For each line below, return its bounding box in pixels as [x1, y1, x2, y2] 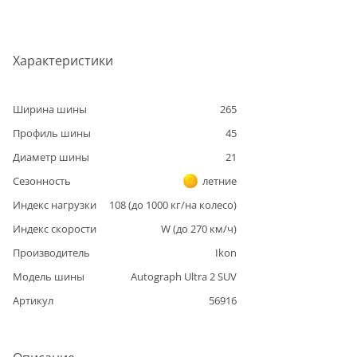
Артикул [13, 292, 53, 308]
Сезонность [13, 173, 71, 188]
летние [202, 173, 237, 188]
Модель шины [13, 269, 84, 284]
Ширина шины [13, 101, 87, 116]
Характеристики [13, 51, 113, 69]
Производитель [13, 245, 90, 260]
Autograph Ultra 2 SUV [131, 269, 237, 284]
